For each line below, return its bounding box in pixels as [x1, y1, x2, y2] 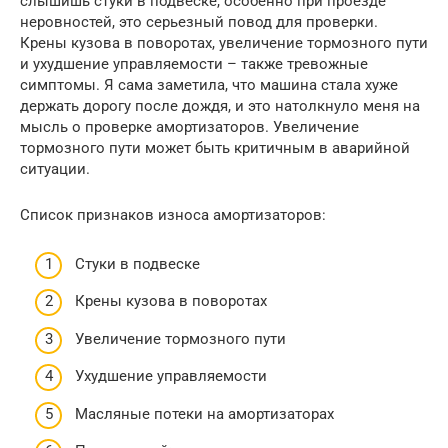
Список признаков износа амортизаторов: [20, 206, 326, 224]
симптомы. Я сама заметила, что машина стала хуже [20, 76, 398, 94]
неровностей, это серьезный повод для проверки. [20, 13, 378, 31]
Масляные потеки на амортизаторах [75, 404, 334, 423]
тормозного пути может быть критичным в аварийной [20, 139, 410, 157]
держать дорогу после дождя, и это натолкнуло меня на [20, 97, 420, 115]
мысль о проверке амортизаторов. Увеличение [20, 118, 359, 136]
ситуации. [20, 160, 90, 178]
